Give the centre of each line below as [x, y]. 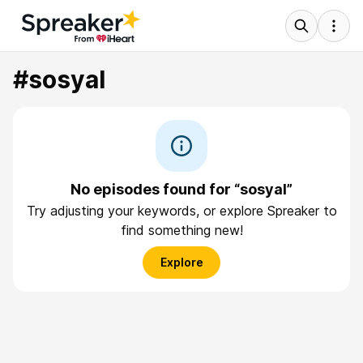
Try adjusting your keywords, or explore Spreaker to [181, 211]
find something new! [181, 230]
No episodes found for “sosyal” [181, 189]
